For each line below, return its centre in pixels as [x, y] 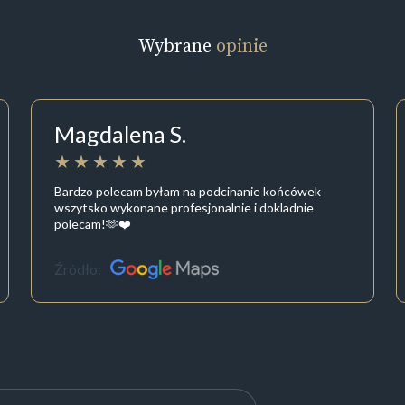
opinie [241, 46]
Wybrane [177, 46]
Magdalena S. [120, 134]
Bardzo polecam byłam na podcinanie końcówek [187, 191]
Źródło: [77, 269]
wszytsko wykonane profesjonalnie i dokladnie [184, 207]
